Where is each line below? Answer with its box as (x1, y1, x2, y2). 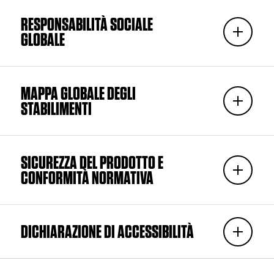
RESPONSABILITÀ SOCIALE (20, 13, 153, 35)
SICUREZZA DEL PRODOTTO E (20, 151, 163, 174)
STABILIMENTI (20, 97, 92, 120)
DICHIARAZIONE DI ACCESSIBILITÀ (20, 220, 194, 243)
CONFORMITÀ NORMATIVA (20, 166, 154, 189)
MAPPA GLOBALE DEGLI (20, 82, 136, 105)
